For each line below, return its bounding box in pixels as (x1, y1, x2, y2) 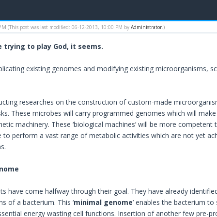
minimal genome (73, 198, 133, 207)
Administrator (130, 24, 162, 31)
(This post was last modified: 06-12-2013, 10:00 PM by (7, 24, 131, 31)
